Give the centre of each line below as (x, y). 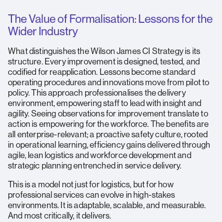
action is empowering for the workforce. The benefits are (109, 124)
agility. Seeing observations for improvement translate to (108, 113)
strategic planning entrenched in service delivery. (95, 166)
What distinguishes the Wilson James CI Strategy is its (104, 51)
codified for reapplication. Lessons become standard (102, 72)
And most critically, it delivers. (60, 216)
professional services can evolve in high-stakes (91, 195)
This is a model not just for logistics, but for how (91, 184)
